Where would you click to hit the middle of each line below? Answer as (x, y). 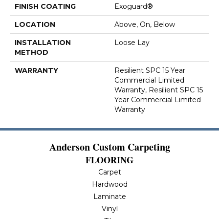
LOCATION (35, 25)
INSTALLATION (43, 43)
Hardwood (109, 185)
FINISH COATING (45, 7)
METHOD (32, 53)
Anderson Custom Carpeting (109, 147)
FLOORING (109, 160)
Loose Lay (132, 43)
